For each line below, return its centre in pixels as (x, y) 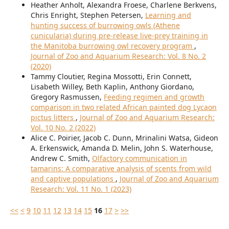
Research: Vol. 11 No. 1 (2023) (81, 189)
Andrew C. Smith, (61, 158)
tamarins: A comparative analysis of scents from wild (121, 168)
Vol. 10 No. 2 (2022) (63, 127)
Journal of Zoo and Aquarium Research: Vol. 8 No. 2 (118, 56)
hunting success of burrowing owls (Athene (105, 25)
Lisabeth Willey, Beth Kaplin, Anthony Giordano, (112, 86)
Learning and (168, 15)
